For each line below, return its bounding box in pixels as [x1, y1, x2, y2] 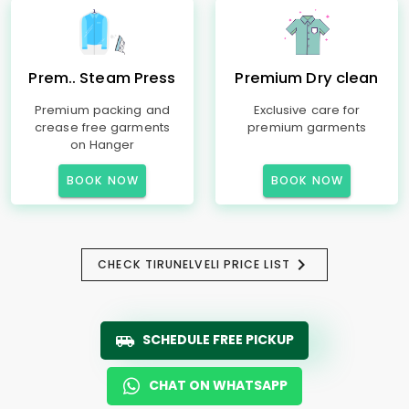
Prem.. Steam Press [28, 68, 176, 89]
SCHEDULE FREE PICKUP [142, 330, 294, 349]
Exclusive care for [253, 101, 361, 119]
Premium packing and [35, 101, 170, 119]
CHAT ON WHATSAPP [149, 376, 288, 394]
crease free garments [35, 119, 170, 136]
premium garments [247, 119, 366, 136]
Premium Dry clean [235, 68, 379, 89]
